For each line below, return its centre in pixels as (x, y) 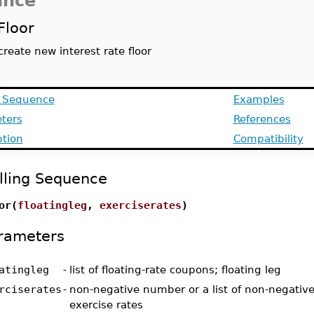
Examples (259, 99)
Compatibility (268, 138)
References (262, 119)
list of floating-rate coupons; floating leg (175, 269)
